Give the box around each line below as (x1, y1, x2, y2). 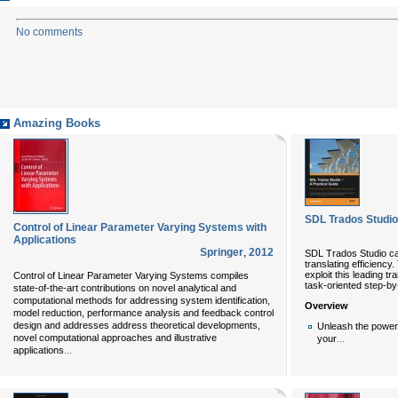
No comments (16, 26, 83, 38)
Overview (305, 299, 348, 311)
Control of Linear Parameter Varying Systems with (13, 221, 267, 234)
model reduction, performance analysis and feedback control (13, 307, 274, 318)
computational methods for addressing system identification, (13, 295, 270, 306)
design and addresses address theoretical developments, (13, 320, 260, 330)
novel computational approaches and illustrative (13, 332, 217, 343)
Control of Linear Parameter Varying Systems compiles (13, 270, 249, 281)
